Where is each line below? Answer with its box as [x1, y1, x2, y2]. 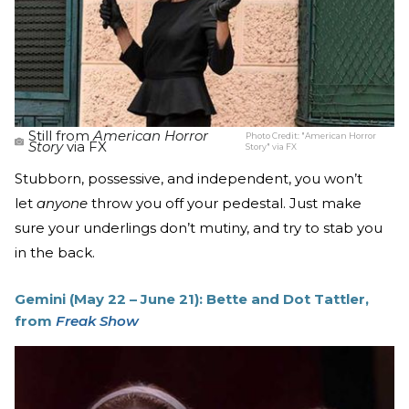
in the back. [15, 243, 95, 261]
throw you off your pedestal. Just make [88, 194, 362, 212]
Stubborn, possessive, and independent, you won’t [15, 169, 362, 187]
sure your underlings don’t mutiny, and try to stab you [15, 218, 383, 236]
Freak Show [56, 311, 139, 330]
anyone [37, 194, 88, 212]
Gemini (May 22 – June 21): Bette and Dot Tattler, [15, 289, 369, 308]
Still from [28, 126, 93, 144]
